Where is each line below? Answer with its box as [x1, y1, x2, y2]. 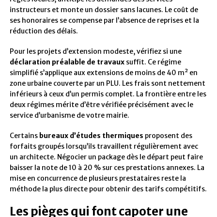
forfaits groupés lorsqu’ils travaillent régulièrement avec [10, 141, 198, 151]
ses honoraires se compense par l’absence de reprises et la [10, 15, 199, 25]
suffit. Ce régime [124, 57, 181, 66]
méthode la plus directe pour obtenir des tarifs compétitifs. [10, 184, 207, 193]
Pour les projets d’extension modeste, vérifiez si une [10, 46, 182, 56]
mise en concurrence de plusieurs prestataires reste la [10, 173, 186, 183]
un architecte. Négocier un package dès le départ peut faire [10, 152, 203, 161]
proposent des [143, 131, 192, 140]
